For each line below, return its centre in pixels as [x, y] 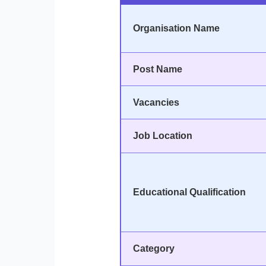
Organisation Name [176, 28]
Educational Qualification [189, 192]
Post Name [157, 69]
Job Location [162, 136]
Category [153, 249]
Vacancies [156, 103]
